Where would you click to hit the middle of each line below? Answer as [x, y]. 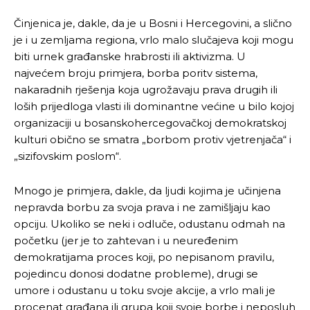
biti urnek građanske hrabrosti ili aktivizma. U [130, 56]
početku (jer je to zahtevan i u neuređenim [126, 240]
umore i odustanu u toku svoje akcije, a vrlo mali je [145, 290]
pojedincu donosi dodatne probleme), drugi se [136, 273]
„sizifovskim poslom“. [67, 156]
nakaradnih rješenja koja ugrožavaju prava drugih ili [146, 89]
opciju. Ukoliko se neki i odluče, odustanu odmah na [149, 224]
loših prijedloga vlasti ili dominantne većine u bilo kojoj [154, 106]
